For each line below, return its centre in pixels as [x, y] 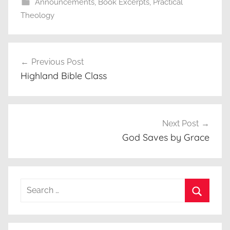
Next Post [180, 124]
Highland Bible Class [64, 75]
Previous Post [57, 62]
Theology [37, 15]
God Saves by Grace [166, 138]
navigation [41, 70]
